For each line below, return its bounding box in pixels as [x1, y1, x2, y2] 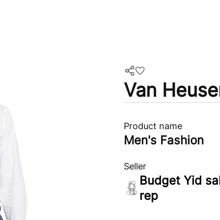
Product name [124, 121, 182, 131]
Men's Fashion [124, 133, 204, 147]
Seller [124, 161, 146, 171]
